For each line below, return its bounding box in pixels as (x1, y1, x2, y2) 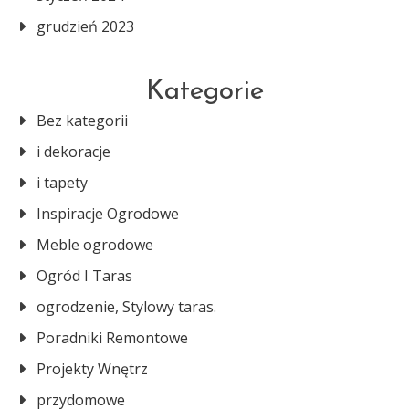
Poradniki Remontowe (37, 328, 188, 348)
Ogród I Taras (37, 266, 132, 286)
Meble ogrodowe (37, 235, 153, 255)
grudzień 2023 (37, 16, 134, 37)
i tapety (37, 173, 88, 193)
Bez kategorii (37, 110, 128, 131)
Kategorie (145, 78, 264, 106)
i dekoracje (37, 142, 110, 162)
